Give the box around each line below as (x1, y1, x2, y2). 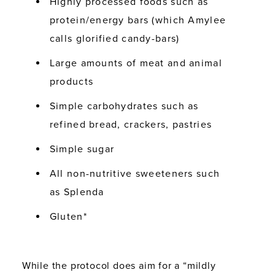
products (49, 75, 94, 88)
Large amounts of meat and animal (49, 56, 222, 69)
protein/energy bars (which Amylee (49, 14, 227, 26)
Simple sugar (49, 142, 115, 155)
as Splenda (49, 185, 104, 198)
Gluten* (49, 210, 87, 223)
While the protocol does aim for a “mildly (21, 259, 216, 272)
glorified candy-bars (76, 32, 177, 45)
